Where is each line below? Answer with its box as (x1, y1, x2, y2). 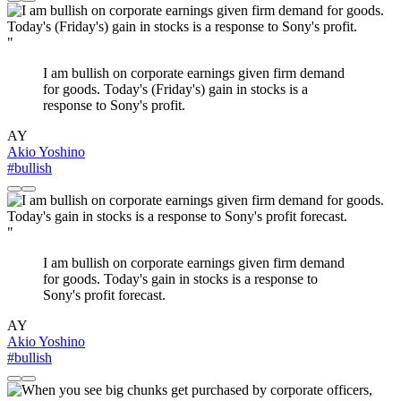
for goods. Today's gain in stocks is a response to (43, 271, 318, 287)
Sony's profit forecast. (43, 287, 166, 303)
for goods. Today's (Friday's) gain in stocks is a (43, 81, 308, 98)
